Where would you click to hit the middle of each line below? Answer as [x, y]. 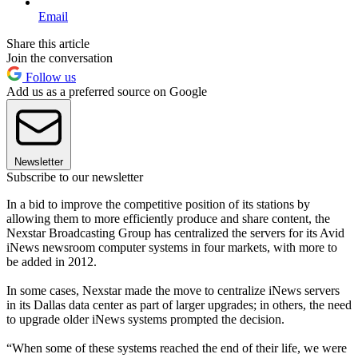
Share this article [48, 43]
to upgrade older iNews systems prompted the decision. [145, 319]
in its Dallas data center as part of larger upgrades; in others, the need [179, 304]
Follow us [49, 77]
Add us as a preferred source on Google [107, 91]
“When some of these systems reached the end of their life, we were [177, 348]
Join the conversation [60, 58]
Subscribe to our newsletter [75, 177]
